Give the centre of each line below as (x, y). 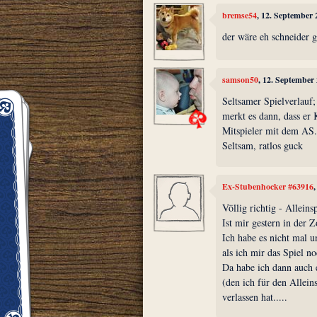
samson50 (241, 80)
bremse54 (240, 16)
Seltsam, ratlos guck (263, 145)
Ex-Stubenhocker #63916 (268, 187)
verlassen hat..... (255, 296)
